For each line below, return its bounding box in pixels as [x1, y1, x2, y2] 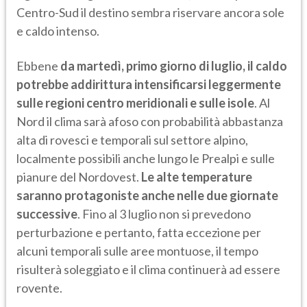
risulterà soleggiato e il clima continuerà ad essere [16, 262, 280, 278]
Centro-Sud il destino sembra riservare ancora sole [16, 5, 284, 21]
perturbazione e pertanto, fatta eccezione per [16, 225, 261, 241]
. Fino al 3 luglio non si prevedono [77, 206, 251, 222]
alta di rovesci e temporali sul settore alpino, [16, 132, 248, 148]
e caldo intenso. [16, 23, 99, 39]
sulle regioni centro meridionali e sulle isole [16, 95, 254, 111]
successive [16, 206, 77, 222]
